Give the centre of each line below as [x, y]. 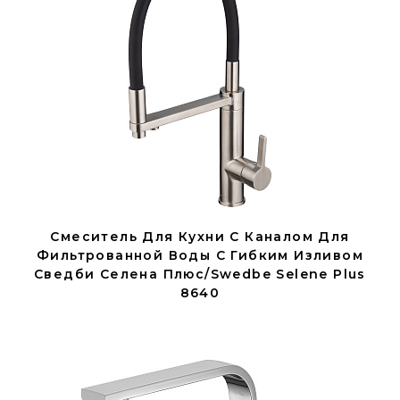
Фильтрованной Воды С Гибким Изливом [200, 255]
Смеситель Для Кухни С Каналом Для [200, 237]
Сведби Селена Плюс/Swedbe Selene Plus [200, 274]
